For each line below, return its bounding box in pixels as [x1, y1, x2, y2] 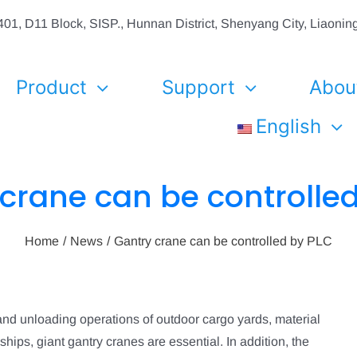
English [256, 115, 322, 138]
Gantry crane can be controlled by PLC [114, 234, 332, 248]
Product [15, 76, 87, 99]
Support [161, 76, 235, 99]
